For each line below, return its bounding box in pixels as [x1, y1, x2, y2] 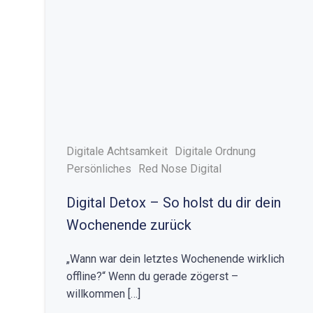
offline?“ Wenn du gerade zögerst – [66, 270, 238, 283]
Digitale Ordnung [175, 145, 256, 158]
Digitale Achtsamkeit [66, 145, 168, 158]
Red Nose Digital [138, 162, 221, 175]
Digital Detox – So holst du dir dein [66, 194, 281, 211]
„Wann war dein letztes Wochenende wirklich [66, 252, 284, 265]
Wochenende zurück [66, 217, 191, 233]
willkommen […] [66, 287, 140, 300]
